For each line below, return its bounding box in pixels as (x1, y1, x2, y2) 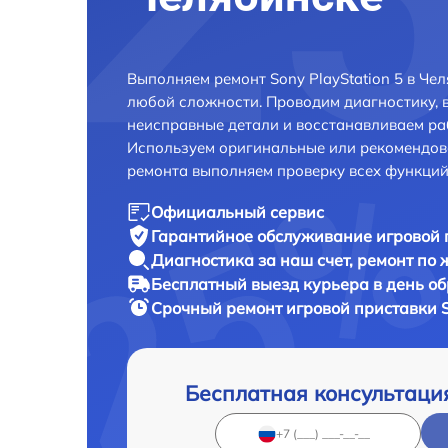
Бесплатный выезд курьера (151, 273, 373, 294)
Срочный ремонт (151, 297, 286, 318)
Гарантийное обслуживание (151, 225, 376, 246)
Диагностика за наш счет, (151, 249, 357, 270)
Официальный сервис (151, 201, 324, 222)
